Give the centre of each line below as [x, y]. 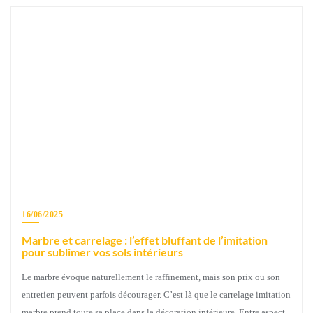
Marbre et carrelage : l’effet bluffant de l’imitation [145, 240]
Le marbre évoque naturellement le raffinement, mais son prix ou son [151, 277]
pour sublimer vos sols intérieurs [102, 252]
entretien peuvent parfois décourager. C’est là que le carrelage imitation [156, 294]
